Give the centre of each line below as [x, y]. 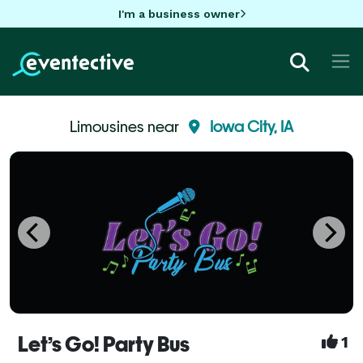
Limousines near [126, 126]
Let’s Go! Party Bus [104, 344]
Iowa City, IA [252, 126]
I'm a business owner [179, 13]
